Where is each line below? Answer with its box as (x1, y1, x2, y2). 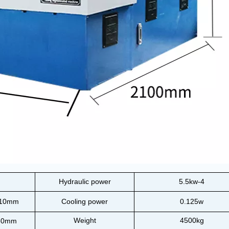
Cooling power (61, 197, 108, 205)
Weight (73, 216, 96, 224)
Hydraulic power (58, 177, 111, 186)
